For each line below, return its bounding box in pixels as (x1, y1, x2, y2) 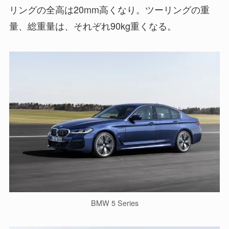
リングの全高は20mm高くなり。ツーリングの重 (9, 2, 210, 16)
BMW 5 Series (90, 198, 139, 209)
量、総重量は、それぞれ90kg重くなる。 (9, 18, 176, 32)
